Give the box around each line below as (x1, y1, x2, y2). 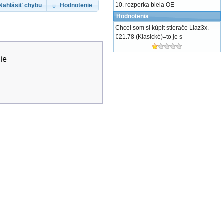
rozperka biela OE (125, 1, 174, 8)
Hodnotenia (116, 13, 149, 20)
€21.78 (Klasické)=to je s (115, 33, 182, 40)
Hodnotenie (59, 1, 92, 9)
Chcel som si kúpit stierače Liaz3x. (115, 24, 209, 31)
